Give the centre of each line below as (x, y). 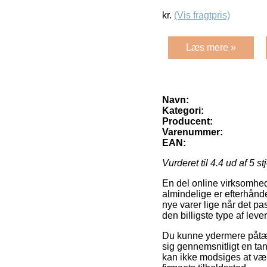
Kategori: (183, 111)
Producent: (187, 122)
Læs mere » (211, 48)
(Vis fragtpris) (202, 15)
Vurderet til (186, 163)
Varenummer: (193, 132)
